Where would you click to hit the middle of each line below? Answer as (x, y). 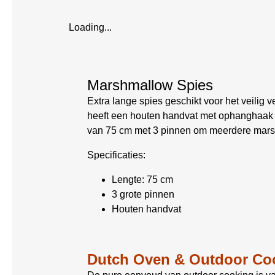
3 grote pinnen (143, 194)
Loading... (90, 27)
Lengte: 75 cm (142, 180)
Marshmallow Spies (150, 85)
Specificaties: (116, 155)
